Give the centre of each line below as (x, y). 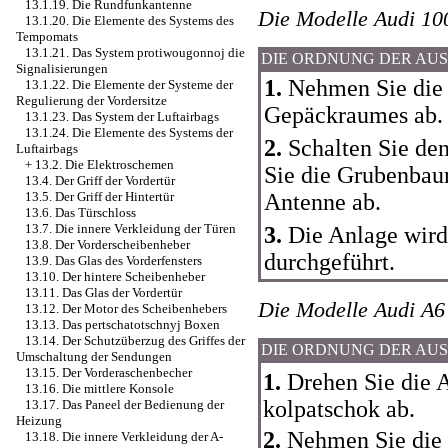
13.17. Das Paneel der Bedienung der (124, 404)
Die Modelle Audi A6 (351, 309)
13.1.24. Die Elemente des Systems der (129, 132)
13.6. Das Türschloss (80, 212)
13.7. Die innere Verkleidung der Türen (130, 228)
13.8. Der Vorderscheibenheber (107, 244)
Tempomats (47, 36)
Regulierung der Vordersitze (91, 100)
